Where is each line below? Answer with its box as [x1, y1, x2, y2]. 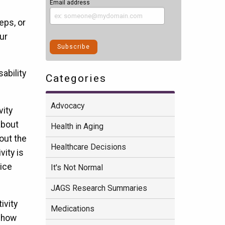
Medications [50, 204, 94, 214]
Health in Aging [50, 122, 103, 132]
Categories [45, 71, 107, 84]
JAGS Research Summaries [50, 183, 147, 193]
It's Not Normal [50, 163, 103, 173]
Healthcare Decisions [50, 142, 126, 152]
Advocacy [50, 101, 84, 111]
